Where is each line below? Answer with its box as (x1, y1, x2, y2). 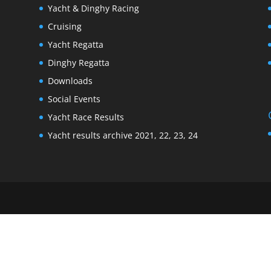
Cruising (47, 20, 82, 32)
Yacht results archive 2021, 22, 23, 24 (47, 129, 198, 141)
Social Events (47, 93, 100, 105)
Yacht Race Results (47, 111, 124, 123)
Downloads (47, 74, 93, 87)
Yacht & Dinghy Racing (47, 2, 139, 14)
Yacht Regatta (47, 38, 103, 50)
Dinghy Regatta (47, 56, 109, 68)
